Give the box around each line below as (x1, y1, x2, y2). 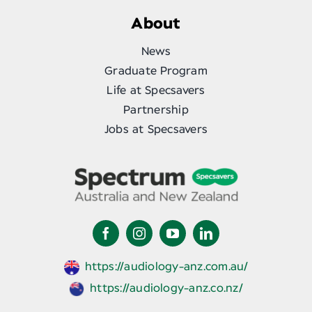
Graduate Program (104, 65, 208, 77)
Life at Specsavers (107, 85, 205, 97)
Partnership (123, 104, 189, 116)
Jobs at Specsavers (104, 124, 208, 136)
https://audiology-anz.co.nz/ (90, 282, 243, 294)
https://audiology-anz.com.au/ (84, 260, 249, 272)
